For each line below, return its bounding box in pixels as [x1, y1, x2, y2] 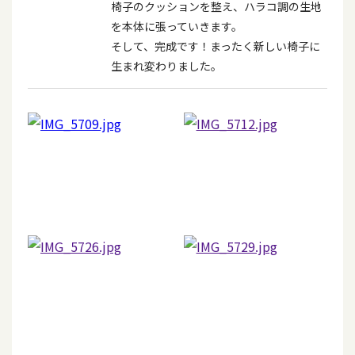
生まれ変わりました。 [111, 58, 222, 74]
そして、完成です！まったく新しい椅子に [111, 38, 320, 54]
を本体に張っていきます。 [111, 18, 242, 34]
